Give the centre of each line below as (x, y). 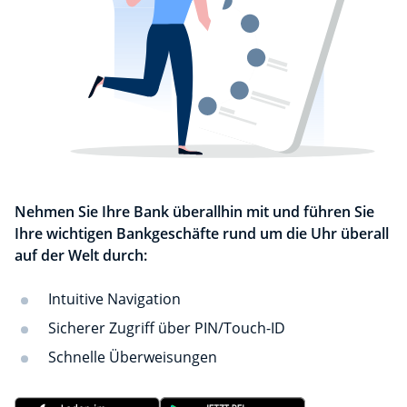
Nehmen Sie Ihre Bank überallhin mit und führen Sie (194, 212)
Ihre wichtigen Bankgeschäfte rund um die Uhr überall (202, 234)
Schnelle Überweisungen (132, 357)
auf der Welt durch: (81, 256)
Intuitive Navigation (114, 299)
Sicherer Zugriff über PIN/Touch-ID (166, 328)
